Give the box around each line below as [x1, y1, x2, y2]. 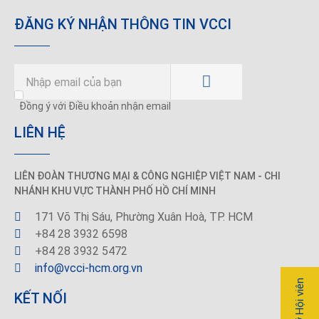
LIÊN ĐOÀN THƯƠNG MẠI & [14, 170, 141, 182]
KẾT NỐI [14, 290, 67, 308]
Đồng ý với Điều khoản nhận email [19, 100, 171, 112]
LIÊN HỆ [14, 124, 66, 141]
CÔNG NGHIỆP [141, 170, 207, 182]
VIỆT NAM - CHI [207, 170, 281, 182]
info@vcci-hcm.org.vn [35, 261, 142, 276]
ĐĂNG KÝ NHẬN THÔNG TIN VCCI [14, 16, 231, 33]
